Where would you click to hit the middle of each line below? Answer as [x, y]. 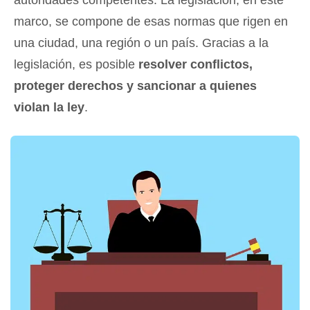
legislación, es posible [76, 64]
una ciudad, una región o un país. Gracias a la [141, 43]
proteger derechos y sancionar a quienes [135, 85]
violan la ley [49, 107]
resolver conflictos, [195, 64]
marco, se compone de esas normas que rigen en [151, 21]
